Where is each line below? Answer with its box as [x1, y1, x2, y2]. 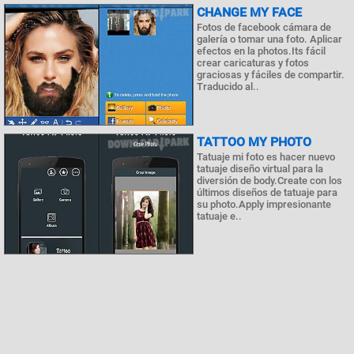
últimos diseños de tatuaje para [197, 186, 337, 198]
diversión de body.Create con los [197, 174, 342, 186]
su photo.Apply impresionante [197, 198, 331, 210]
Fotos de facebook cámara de [197, 21, 331, 34]
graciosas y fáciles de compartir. [197, 69, 345, 81]
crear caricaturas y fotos [197, 57, 309, 70]
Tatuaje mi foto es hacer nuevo [197, 150, 335, 163]
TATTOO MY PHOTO [197, 134, 311, 149]
